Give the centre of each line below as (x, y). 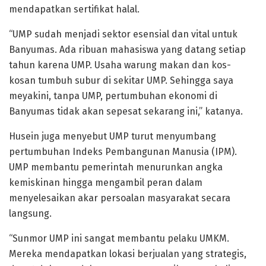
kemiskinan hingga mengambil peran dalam (106, 182)
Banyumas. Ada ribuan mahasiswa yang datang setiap (127, 49)
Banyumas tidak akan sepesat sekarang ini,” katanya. (126, 111)
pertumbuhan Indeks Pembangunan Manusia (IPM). (123, 151)
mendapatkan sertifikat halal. (74, 9)
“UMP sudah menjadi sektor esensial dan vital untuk (123, 34)
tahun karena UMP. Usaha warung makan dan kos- (120, 65)
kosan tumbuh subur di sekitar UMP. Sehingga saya (121, 80)
